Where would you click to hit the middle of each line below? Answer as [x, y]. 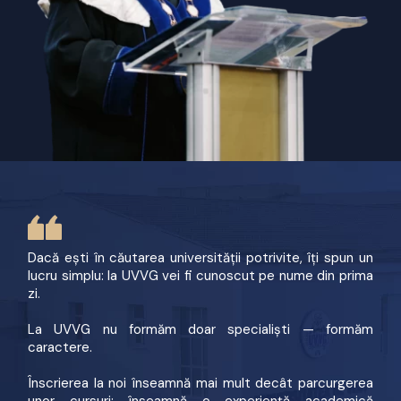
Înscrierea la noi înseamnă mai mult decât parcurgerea [200, 383]
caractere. [60, 347]
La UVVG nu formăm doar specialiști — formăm [200, 329]
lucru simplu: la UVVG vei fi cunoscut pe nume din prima [200, 275]
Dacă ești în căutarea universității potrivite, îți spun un [200, 257]
